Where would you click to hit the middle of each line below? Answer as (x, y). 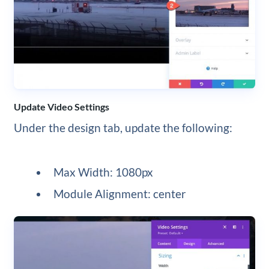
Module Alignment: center (120, 194)
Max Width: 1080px (104, 172)
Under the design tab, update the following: (123, 128)
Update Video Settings (61, 106)
